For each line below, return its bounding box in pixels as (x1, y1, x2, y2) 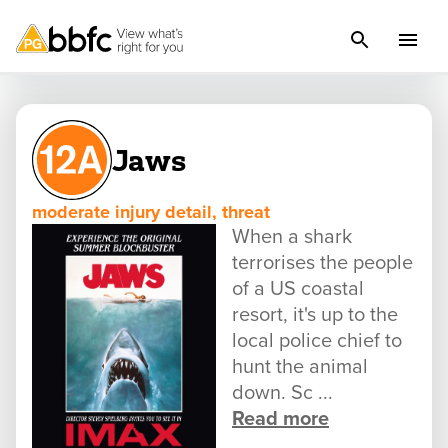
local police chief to (232, 329, 402, 353)
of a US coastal (232, 277, 364, 301)
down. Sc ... (232, 381, 333, 405)
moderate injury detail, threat (32, 201, 270, 223)
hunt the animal (232, 355, 368, 379)
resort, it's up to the (232, 303, 398, 327)
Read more (232, 407, 329, 431)
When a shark (232, 225, 352, 249)
